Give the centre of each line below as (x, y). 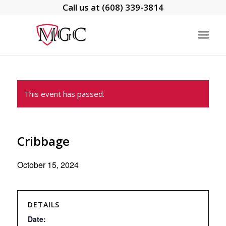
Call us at (82, 7)
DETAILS (43, 205)
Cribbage (43, 141)
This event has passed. (64, 94)
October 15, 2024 (48, 165)
